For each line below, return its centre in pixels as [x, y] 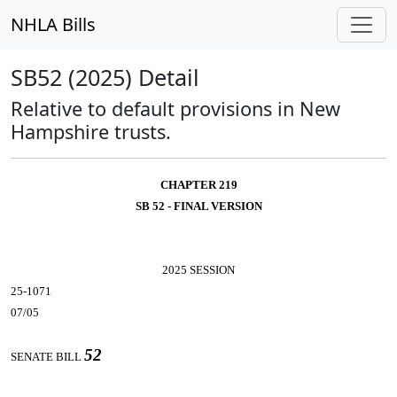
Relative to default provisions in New [175, 109]
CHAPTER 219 [198, 185]
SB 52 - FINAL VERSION [198, 206]
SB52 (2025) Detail [105, 77]
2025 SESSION [198, 270]
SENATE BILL [47, 357]
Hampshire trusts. [91, 132]
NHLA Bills [53, 24]
